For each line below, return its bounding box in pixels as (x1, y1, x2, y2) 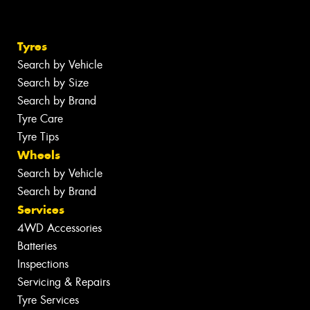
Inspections (17, 257, 69, 272)
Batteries (17, 239, 57, 254)
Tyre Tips (17, 129, 59, 145)
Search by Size (17, 75, 89, 91)
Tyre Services (17, 293, 79, 308)
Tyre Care (17, 111, 63, 127)
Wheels (17, 147, 60, 163)
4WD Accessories (17, 221, 102, 236)
